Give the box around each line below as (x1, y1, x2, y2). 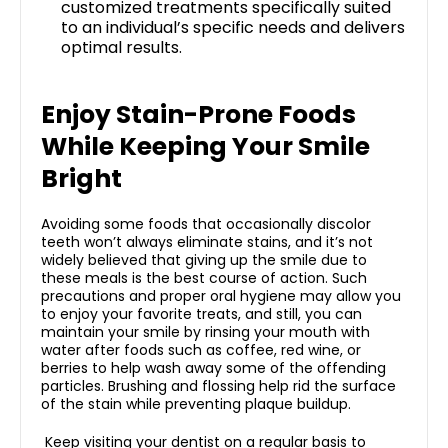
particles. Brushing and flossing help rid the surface (41, 376, 396, 397)
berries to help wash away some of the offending (41, 358, 386, 379)
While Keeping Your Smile (41, 129, 370, 165)
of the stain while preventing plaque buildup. (41, 394, 351, 415)
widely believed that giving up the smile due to (41, 250, 367, 271)
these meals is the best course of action (41, 268, 325, 289)
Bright (41, 161, 122, 197)
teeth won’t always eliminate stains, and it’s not (41, 232, 373, 253)
